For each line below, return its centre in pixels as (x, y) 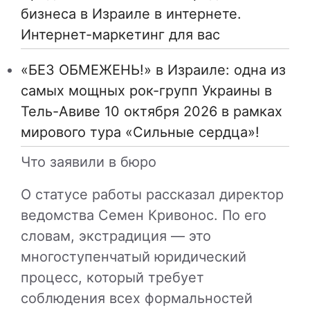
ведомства (60, 216)
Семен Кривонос (156, 216)
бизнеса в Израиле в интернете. (131, 14)
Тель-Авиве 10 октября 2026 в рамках (152, 112)
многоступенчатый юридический (134, 257)
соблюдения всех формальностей (137, 299)
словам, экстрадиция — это (116, 236)
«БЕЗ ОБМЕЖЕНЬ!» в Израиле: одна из (153, 70)
